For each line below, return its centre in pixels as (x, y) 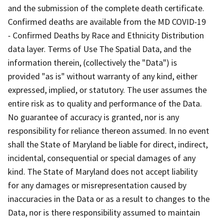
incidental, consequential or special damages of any (102, 158)
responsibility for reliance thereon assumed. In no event (109, 130)
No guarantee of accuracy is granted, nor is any (93, 117)
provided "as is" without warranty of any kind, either (103, 76)
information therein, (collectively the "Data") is (92, 62)
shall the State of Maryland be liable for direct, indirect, (108, 144)
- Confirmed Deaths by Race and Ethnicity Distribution (106, 35)
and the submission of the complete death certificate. (106, 8)
